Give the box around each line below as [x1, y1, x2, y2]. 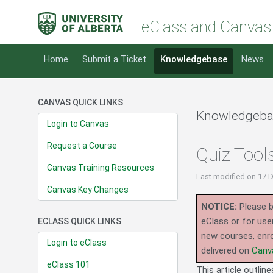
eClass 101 [47, 260, 90, 270]
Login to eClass [47, 238, 107, 248]
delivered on [201, 245, 252, 257]
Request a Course [47, 141, 117, 151]
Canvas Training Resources [47, 163, 154, 173]
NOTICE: [201, 201, 237, 213]
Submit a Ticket [82, 54, 146, 65]
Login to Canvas [47, 119, 109, 129]
